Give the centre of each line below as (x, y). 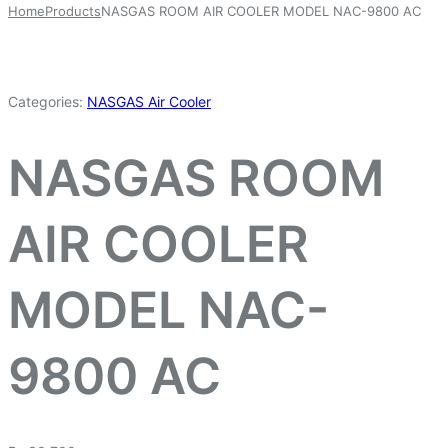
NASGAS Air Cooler (149, 102)
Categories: (45, 102)
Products (73, 11)
